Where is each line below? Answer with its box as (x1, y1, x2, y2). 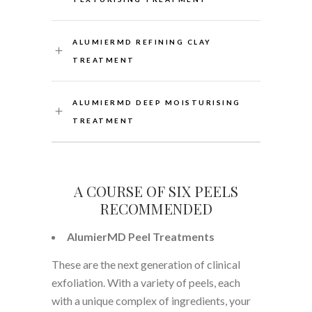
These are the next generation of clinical (52, 257, 240, 271)
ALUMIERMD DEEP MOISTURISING (72, 97, 241, 107)
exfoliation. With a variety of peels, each (52, 275, 240, 289)
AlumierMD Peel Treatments (67, 229, 214, 243)
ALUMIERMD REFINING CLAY (72, 37, 212, 46)
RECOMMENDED (100, 198, 212, 218)
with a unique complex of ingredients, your (52, 293, 251, 307)
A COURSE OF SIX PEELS (74, 180, 238, 201)
